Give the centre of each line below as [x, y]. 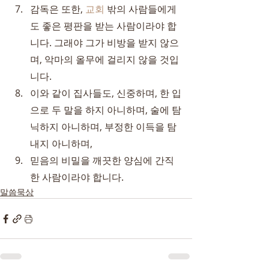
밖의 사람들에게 [141, 9]
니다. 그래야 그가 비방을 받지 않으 [104, 43]
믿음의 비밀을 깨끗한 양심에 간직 [102, 160]
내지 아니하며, [61, 144]
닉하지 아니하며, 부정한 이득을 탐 [103, 127]
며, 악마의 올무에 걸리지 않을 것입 [104, 59]
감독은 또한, [58, 9]
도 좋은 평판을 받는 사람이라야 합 [103, 26]
